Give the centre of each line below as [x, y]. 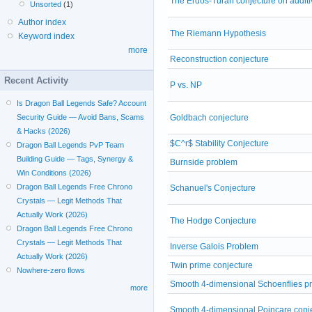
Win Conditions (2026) [54, 173]
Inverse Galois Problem [214, 246]
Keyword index [46, 36]
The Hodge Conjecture [213, 220]
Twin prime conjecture [211, 265]
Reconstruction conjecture [219, 59]
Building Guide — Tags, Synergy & [75, 159]
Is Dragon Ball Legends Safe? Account [82, 103]
